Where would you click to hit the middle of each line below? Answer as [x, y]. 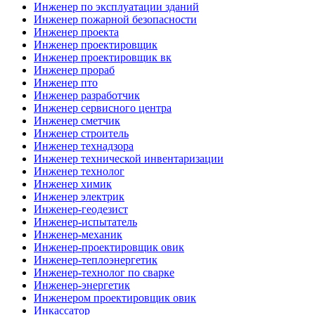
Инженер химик [73, 184]
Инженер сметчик [77, 120]
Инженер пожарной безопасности [115, 19]
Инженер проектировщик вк [103, 57]
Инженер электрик [79, 196]
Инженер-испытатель [85, 221]
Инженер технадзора [84, 146]
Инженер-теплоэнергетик [96, 259]
